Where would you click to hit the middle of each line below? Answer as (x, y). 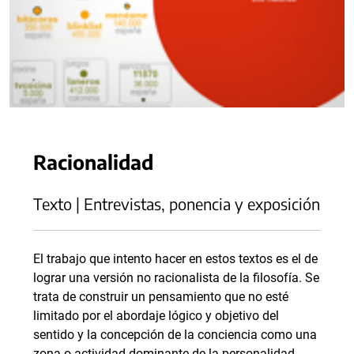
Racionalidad (93, 162)
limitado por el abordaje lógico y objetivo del (156, 316)
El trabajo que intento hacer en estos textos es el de (175, 259)
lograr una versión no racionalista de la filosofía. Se (176, 278)
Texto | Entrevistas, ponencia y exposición (177, 203)
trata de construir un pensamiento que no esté (161, 297)
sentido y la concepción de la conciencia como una (175, 335)
